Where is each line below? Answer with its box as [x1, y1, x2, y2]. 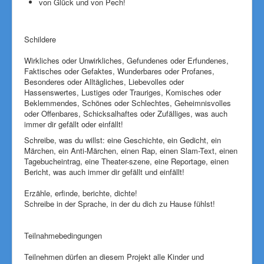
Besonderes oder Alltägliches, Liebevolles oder [24, 76, 184, 87]
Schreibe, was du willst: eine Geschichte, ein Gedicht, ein [24, 134, 221, 146]
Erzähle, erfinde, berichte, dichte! [24, 187, 137, 199]
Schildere [24, 34, 56, 45]
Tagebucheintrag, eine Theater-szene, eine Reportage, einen [24, 156, 229, 167]
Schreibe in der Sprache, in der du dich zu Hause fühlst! [24, 198, 215, 209]
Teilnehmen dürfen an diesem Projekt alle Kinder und [24, 251, 204, 262]
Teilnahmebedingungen [24, 230, 102, 241]
